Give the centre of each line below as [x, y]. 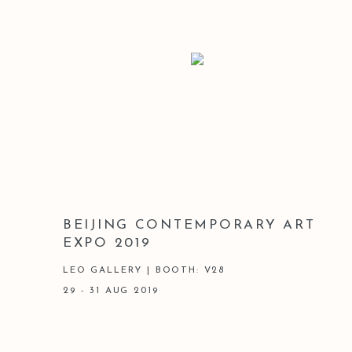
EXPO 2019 [107, 243]
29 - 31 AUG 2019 [111, 290]
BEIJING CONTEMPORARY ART [189, 225]
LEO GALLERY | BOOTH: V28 [144, 270]
